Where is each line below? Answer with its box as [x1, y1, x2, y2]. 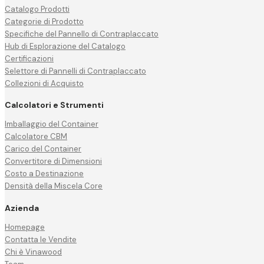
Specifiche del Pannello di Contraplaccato [5, 28, 159, 39]
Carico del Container [5, 144, 81, 154]
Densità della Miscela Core [5, 181, 103, 192]
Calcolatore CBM [5, 131, 67, 142]
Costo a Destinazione [5, 169, 84, 179]
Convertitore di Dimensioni [5, 156, 102, 167]
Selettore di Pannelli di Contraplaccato [5, 65, 146, 76]
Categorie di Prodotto [5, 16, 84, 27]
